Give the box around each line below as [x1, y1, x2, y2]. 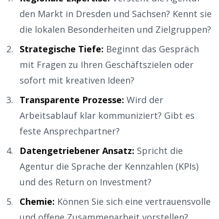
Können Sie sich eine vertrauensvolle [55, 195, 211, 207]
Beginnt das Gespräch [104, 43, 199, 55]
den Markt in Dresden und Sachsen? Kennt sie [20, 7, 212, 20]
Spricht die [134, 144, 183, 156]
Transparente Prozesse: [20, 93, 124, 106]
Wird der [124, 93, 163, 106]
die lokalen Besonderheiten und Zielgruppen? [20, 23, 211, 35]
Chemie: [20, 195, 55, 207]
